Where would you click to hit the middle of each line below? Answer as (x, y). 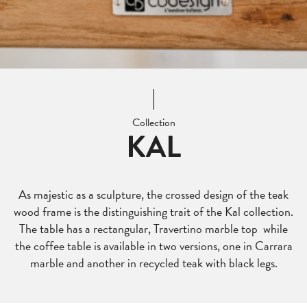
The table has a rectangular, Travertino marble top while (153, 229)
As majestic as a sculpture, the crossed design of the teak (153, 194)
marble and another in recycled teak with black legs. (153, 263)
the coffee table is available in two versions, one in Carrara (153, 246)
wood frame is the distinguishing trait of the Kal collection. (153, 211)
